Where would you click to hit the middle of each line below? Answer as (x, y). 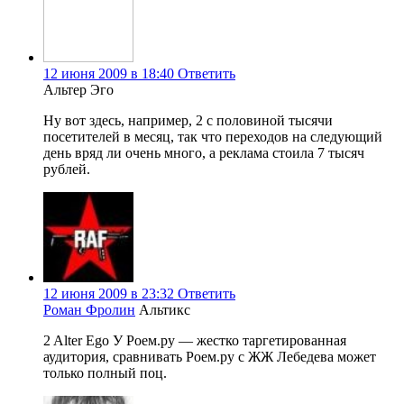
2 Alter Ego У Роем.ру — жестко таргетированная (195, 341)
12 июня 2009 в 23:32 (109, 294)
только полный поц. (105, 373)
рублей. (67, 170)
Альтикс (165, 310)
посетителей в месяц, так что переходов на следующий (213, 137)
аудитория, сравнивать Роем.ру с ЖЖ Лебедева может (210, 357)
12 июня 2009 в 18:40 (109, 74)
